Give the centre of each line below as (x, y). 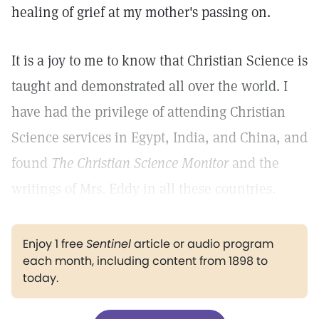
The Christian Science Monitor (140, 163)
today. (41, 278)
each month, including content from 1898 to (145, 261)
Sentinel (109, 244)
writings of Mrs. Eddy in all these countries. (143, 189)
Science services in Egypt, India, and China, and (159, 137)
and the (254, 163)
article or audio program (202, 244)
